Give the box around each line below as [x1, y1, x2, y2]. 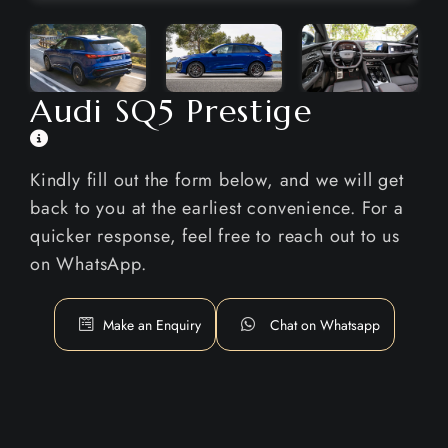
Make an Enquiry [102, 315, 201, 336]
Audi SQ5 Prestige [30, 91, 313, 132]
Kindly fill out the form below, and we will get [30, 167, 404, 194]
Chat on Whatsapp [269, 315, 380, 336]
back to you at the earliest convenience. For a [30, 195, 404, 222]
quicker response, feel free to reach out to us [30, 223, 400, 250]
